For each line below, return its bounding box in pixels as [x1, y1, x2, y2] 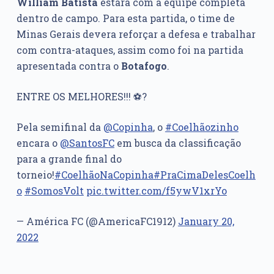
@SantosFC [59, 136, 114, 150]
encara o [16, 136, 60, 150]
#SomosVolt [24, 184, 84, 198]
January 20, [177, 215, 234, 228]
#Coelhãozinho [165, 120, 239, 134]
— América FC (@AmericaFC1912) [16, 215, 178, 228]
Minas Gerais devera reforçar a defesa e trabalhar [16, 28, 256, 41]
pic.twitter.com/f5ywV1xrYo [86, 184, 227, 198]
